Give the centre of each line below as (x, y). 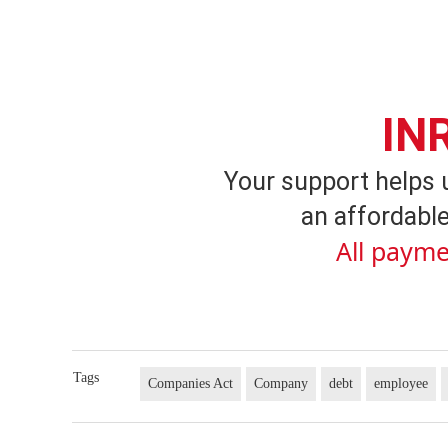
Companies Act (191, 383)
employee (401, 383)
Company (281, 383)
